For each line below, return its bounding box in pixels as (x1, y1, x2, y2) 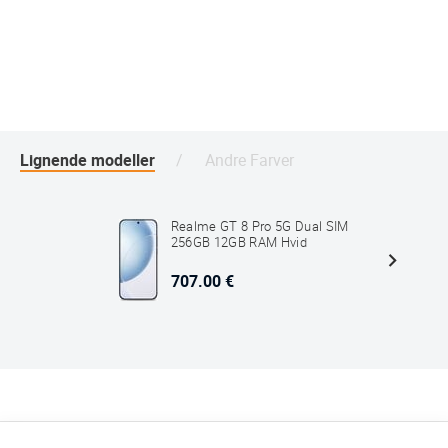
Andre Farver (204, 150, 294, 170)
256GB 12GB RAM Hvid (170, 235, 307, 251)
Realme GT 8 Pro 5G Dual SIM (170, 219, 349, 235)
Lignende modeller (20, 150, 155, 170)
